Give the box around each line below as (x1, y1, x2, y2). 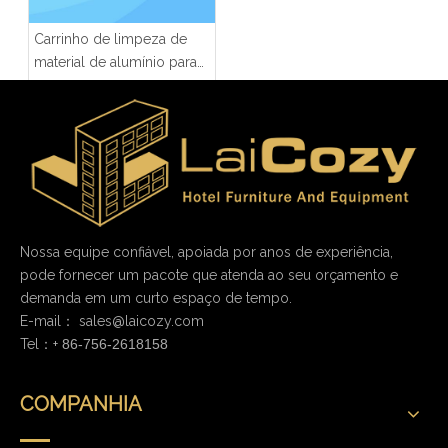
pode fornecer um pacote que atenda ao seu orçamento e (20, 267, 398, 284)
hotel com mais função (34, 76, 183, 93)
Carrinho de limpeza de (34, 30, 187, 47)
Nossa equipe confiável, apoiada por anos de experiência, (20, 244, 393, 261)
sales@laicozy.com (79, 313, 204, 330)
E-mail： (20, 313, 79, 330)
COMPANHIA (20, 392, 142, 417)
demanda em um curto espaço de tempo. (20, 290, 292, 307)
